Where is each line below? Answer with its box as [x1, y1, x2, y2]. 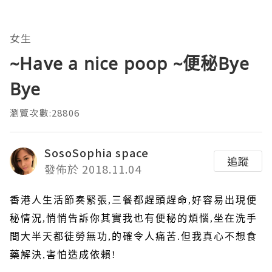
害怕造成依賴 [46, 250, 112, 260]
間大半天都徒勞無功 [10, 231, 108, 242]
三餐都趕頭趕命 [112, 195, 188, 206]
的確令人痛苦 [112, 231, 177, 242]
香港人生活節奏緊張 [10, 195, 108, 206]
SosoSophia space [44, 144, 149, 161]
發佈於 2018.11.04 [44, 161, 141, 177]
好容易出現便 [192, 195, 257, 206]
